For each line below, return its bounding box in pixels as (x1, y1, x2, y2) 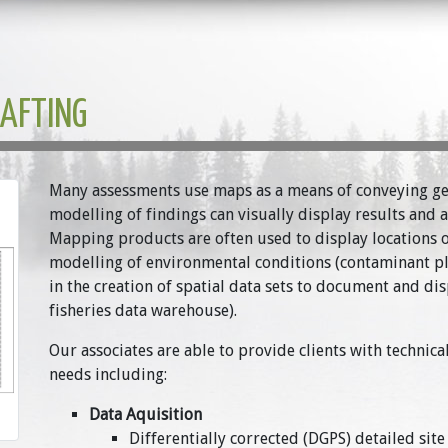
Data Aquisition (89, 405, 202, 424)
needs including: (49, 365, 167, 384)
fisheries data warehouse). (49, 301, 237, 320)
